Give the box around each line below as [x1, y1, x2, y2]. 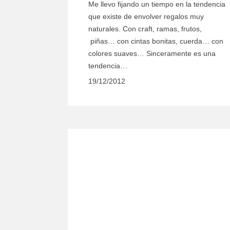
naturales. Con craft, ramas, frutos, [88, 25, 202, 33]
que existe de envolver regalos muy [88, 12, 204, 21]
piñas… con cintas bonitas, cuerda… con [88, 37, 223, 46]
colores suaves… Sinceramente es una [88, 49, 216, 58]
